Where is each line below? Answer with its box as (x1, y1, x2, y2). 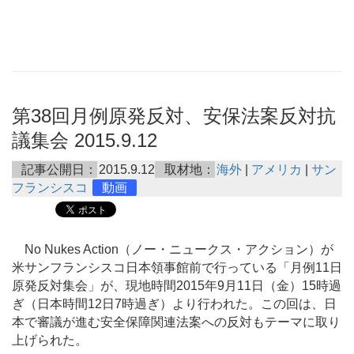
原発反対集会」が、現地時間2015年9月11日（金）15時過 (12, 279, 341, 293)
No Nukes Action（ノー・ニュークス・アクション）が (12, 243, 333, 257)
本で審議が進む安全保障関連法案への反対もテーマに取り (12, 315, 341, 330)
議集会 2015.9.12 (12, 130, 157, 151)
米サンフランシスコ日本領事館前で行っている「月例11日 (12, 261, 342, 275)
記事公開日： (21, 163, 97, 176)
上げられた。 (12, 333, 88, 348)
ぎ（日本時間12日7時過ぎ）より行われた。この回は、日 (12, 297, 337, 311)
